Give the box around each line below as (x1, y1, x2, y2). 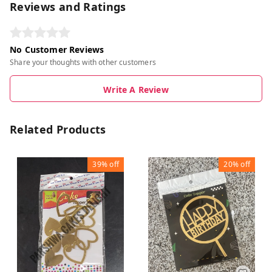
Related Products (10, 122, 106, 137)
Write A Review (103, 84, 169, 96)
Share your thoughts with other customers (10, 57, 156, 68)
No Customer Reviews (10, 44, 104, 56)
